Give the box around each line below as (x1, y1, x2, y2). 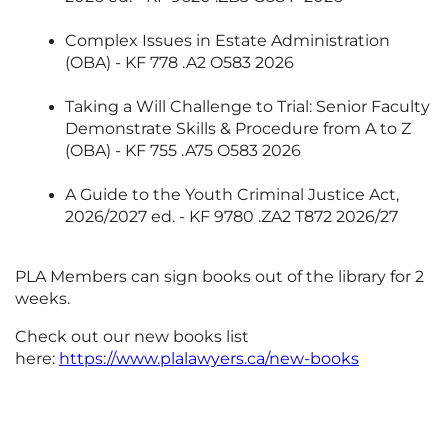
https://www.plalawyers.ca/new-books (59, 349, 359, 369)
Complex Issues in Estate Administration (65, 31, 390, 51)
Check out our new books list (15, 327, 249, 347)
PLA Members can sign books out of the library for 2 (15, 267, 424, 287)
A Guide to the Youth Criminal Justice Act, (65, 185, 399, 205)
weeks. (15, 289, 70, 309)
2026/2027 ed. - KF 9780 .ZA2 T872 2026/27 (65, 207, 398, 227)
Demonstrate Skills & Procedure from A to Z (65, 119, 411, 139)
